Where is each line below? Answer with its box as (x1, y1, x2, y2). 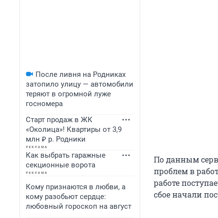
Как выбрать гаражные (26, 151, 106, 160)
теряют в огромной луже (26, 90, 111, 98)
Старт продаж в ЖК (26, 115, 92, 124)
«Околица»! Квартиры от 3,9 (26, 125, 122, 134)
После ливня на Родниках (36, 70, 126, 79)
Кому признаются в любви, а (26, 182, 126, 191)
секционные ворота (26, 161, 95, 169)
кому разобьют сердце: (26, 192, 106, 201)
